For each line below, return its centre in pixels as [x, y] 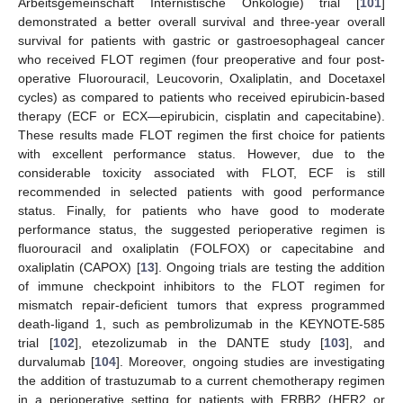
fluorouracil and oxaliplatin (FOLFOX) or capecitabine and [201, 249]
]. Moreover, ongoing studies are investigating [251, 362]
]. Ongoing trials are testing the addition [269, 268]
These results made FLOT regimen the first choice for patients [201, 135]
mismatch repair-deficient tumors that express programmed [201, 305]
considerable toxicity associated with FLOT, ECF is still [201, 173]
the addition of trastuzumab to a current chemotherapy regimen [201, 381]
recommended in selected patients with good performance [201, 192]
